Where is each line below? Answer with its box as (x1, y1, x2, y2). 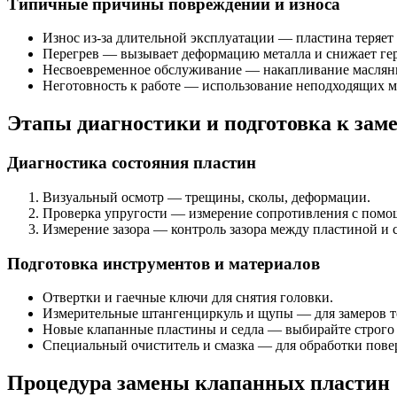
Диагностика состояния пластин (7, 153, 256, 173)
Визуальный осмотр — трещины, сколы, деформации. (43, 189, 370, 205)
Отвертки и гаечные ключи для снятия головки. (43, 290, 333, 306)
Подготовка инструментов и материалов (7, 253, 320, 273)
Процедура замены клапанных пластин (7, 371, 390, 395)
